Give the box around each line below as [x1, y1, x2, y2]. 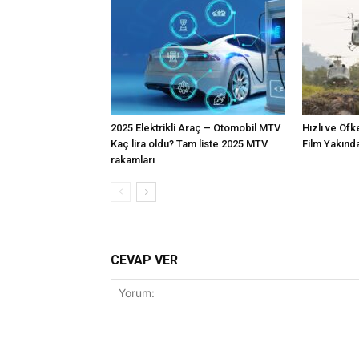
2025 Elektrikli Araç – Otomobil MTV [111, 122, 280, 134]
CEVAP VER [111, 252, 178, 268]
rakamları [111, 154, 155, 166]
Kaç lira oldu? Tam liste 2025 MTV [111, 138, 268, 150]
